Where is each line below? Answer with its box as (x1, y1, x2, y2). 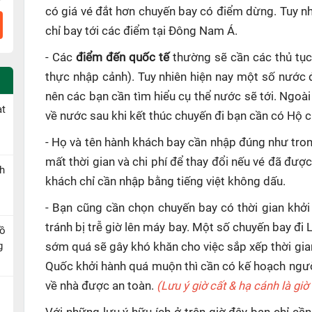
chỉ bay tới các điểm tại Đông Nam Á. (45, 24, 237, 38)
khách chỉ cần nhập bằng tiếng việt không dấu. (45, 174, 286, 188)
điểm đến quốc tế (76, 50, 173, 64)
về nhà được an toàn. (45, 279, 157, 292)
